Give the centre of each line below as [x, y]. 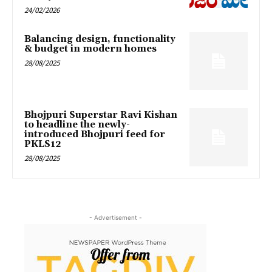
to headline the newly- [77, 125]
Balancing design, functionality [100, 39]
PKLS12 [43, 144]
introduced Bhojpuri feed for [95, 135]
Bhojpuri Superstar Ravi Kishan [101, 115]
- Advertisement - [115, 218]
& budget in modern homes [90, 49]
